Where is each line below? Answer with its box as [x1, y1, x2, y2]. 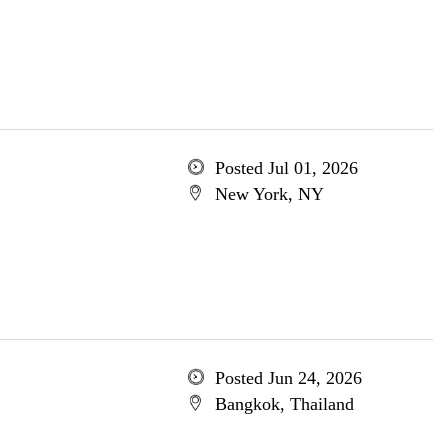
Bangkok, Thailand [214, 394, 354, 414]
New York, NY [214, 184, 324, 204]
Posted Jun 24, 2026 [214, 368, 362, 388]
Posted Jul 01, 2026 [214, 158, 358, 178]
